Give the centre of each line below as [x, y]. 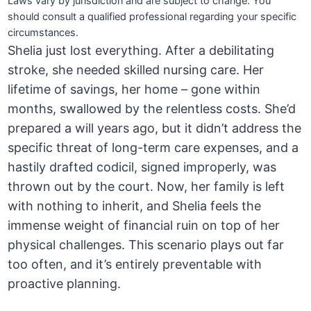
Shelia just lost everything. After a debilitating [141, 51]
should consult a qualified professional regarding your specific [152, 17]
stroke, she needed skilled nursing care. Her [136, 70]
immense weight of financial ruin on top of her [144, 226]
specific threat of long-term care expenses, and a [153, 148]
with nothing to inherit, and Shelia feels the [135, 206]
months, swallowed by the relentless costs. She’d [152, 109]
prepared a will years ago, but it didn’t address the [155, 128]
